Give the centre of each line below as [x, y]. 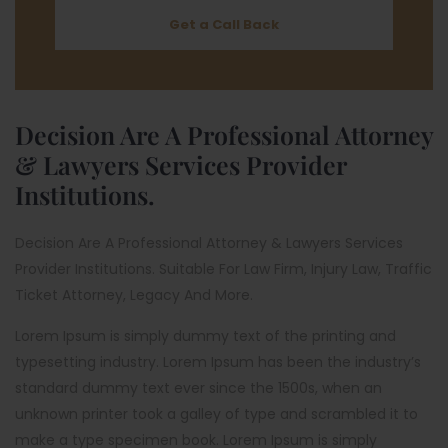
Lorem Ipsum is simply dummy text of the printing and [205, 336]
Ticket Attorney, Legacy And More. [134, 295]
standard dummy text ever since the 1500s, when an [198, 388]
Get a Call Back [224, 24]
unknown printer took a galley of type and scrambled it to [216, 414]
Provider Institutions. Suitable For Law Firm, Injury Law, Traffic [223, 269]
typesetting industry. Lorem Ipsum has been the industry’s [218, 362]
